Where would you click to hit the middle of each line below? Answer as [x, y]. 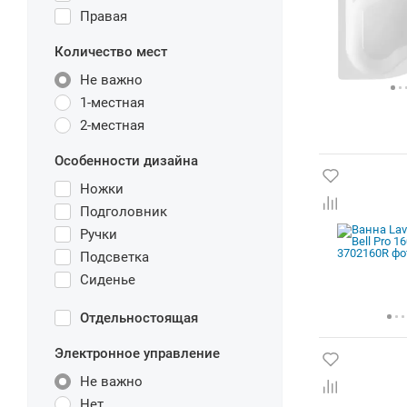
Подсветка [114, 257]
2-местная [112, 125]
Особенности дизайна [126, 161]
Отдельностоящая [139, 318]
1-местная [112, 103]
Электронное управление [137, 353]
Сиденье [108, 280]
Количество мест [111, 52]
